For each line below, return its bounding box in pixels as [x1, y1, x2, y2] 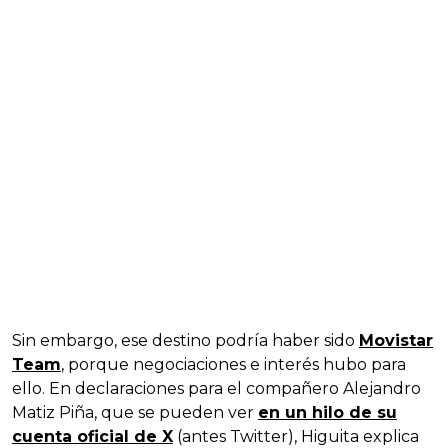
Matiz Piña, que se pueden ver [12, 402, 258, 422]
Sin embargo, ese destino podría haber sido [12, 330, 359, 350]
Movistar [359, 330, 433, 350]
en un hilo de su [258, 402, 397, 422]
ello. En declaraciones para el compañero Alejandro [12, 378, 421, 398]
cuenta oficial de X [12, 426, 173, 446]
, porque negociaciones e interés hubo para [61, 354, 406, 374]
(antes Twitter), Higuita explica [173, 426, 419, 446]
